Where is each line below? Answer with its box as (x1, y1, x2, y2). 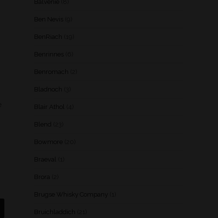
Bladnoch (34, 86, 62, 93)
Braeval (34, 156, 56, 163)
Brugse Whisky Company (34, 191, 108, 198)
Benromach (34, 68, 69, 75)
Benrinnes (34, 51, 64, 58)
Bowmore (34, 138, 63, 145)
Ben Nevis (34, 16, 63, 23)
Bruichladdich (34, 208, 75, 216)
